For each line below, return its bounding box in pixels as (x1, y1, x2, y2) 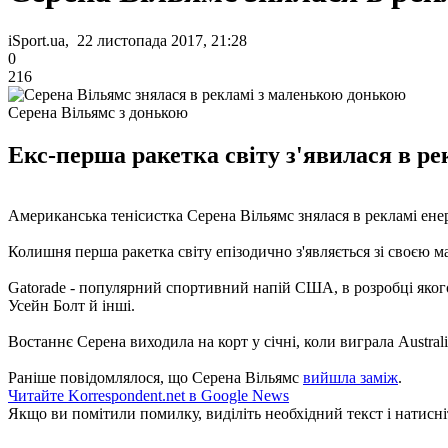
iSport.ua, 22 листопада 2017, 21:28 (8, 31, 247, 49)
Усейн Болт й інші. (8, 296, 135, 314)
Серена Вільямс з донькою (8, 103, 188, 121)
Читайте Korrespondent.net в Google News (8, 386, 289, 404)
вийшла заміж (303, 368, 398, 386)
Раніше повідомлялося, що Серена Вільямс (8, 368, 303, 386)
